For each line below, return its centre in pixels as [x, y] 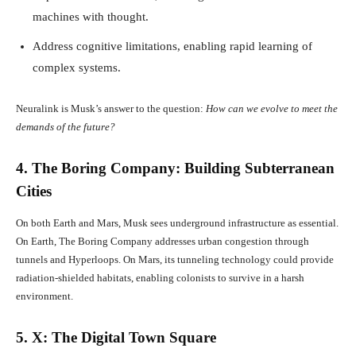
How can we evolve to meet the [272, 108]
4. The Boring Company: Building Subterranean [175, 168]
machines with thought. [91, 16]
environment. [44, 296]
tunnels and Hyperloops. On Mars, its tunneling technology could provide [175, 259]
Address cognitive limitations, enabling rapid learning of [172, 46]
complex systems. [77, 67]
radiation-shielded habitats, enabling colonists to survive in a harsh [160, 277]
